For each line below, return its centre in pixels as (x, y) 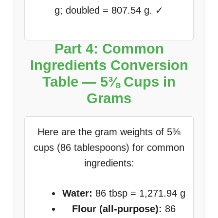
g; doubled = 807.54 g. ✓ (109, 10)
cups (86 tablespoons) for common (109, 147)
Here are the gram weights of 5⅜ (109, 132)
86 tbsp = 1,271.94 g (139, 193)
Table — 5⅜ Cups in (109, 82)
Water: (77, 193)
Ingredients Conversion (109, 65)
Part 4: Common (109, 49)
